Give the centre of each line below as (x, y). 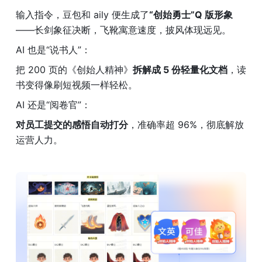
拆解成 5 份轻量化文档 (180, 70)
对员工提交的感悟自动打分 (72, 125)
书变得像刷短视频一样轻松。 (77, 85)
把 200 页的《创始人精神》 (74, 70)
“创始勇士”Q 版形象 (191, 15)
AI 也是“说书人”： (53, 50)
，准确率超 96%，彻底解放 (186, 125)
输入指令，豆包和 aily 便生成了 (82, 15)
